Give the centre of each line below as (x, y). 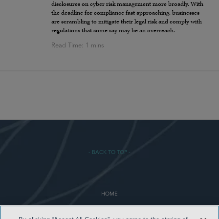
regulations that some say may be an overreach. (113, 31)
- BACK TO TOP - (109, 153)
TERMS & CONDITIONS (109, 210)
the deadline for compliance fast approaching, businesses (125, 13)
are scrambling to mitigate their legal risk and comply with (127, 22)
